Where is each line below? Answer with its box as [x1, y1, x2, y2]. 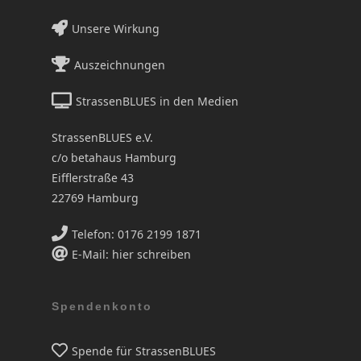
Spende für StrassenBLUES [68, 342, 216, 359]
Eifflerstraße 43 [52, 169, 134, 185]
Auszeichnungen [70, 56, 165, 73]
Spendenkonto [52, 299, 152, 313]
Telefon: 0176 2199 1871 [68, 226, 201, 242]
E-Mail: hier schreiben [68, 246, 191, 262]
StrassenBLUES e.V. [52, 129, 153, 145]
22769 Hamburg [52, 189, 139, 205]
